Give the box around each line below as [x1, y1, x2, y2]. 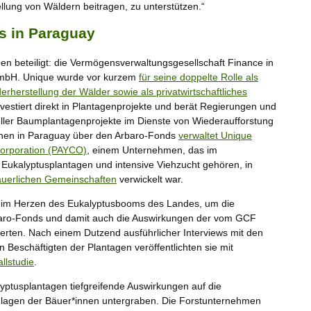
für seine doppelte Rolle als [139, 72, 258, 83]
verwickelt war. [117, 174, 183, 185]
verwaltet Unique [178, 130, 252, 142]
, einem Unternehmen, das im [87, 144, 217, 156]
